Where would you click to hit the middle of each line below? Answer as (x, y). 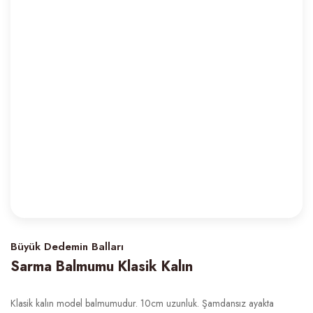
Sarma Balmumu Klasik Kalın (102, 267)
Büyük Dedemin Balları (67, 247)
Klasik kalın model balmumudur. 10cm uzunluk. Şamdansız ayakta (142, 303)
